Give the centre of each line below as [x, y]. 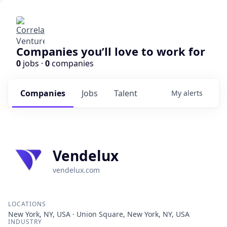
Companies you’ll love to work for [111, 51]
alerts [193, 93]
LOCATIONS [27, 204]
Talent [126, 93]
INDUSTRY [25, 222]
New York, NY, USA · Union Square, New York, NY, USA [99, 214]
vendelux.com [76, 170]
